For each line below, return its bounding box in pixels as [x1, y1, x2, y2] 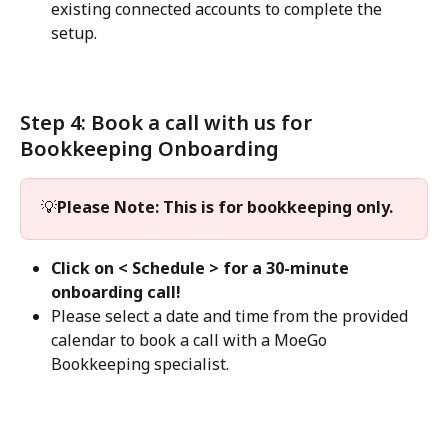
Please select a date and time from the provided [51, 305, 412, 328]
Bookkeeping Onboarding [20, 134, 279, 162]
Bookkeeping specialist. [51, 353, 229, 376]
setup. [51, 22, 101, 45]
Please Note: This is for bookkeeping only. [57, 195, 393, 218]
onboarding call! [51, 281, 181, 304]
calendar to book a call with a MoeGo [51, 329, 331, 352]
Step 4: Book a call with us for [20, 108, 317, 136]
